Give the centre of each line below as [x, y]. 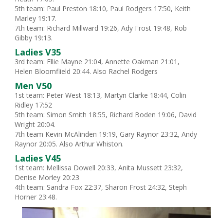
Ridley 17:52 [33, 105]
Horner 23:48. [36, 197]
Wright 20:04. [35, 124]
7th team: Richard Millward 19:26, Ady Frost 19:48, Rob [101, 28]
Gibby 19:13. [34, 38]
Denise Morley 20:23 [47, 177]
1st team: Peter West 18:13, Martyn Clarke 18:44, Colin [100, 95]
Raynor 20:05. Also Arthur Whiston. [69, 144]
